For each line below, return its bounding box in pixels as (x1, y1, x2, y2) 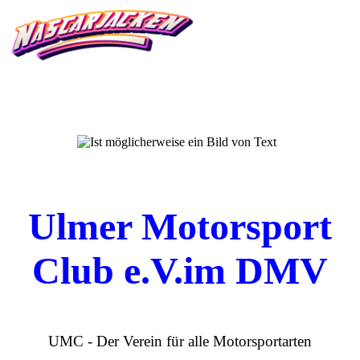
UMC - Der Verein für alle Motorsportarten (48, 332, 312, 350)
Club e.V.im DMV (32, 248, 328, 292)
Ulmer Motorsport (28, 204, 332, 247)
